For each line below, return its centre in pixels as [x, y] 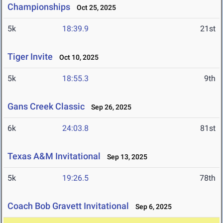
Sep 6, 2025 [151, 207]
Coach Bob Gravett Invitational [68, 206]
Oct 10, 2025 [77, 57]
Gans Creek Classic [46, 107]
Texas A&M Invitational [54, 156]
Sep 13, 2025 [125, 157]
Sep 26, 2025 [109, 107]
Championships [39, 7]
